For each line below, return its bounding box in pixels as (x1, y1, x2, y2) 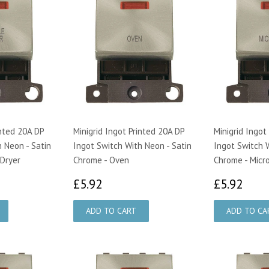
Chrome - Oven (73, 154, 129, 166)
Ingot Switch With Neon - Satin (73, 139, 192, 151)
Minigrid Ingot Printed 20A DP (73, 125, 184, 137)
